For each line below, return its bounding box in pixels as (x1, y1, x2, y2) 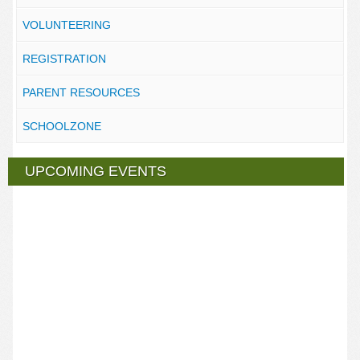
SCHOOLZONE (22, 120, 101, 133)
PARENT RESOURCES (22, 86, 140, 99)
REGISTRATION (22, 52, 106, 65)
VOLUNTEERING (22, 18, 111, 31)
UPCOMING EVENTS (25, 163, 167, 180)
